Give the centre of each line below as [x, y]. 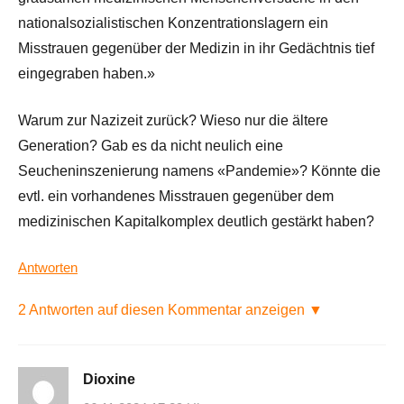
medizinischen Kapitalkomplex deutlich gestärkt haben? [196, 222]
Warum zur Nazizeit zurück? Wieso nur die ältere [173, 121]
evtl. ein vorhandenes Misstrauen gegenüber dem [176, 197]
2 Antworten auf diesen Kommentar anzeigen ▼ [170, 310]
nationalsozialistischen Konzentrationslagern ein [173, 23]
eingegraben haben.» [87, 74]
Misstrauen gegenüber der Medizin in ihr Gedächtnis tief [196, 49]
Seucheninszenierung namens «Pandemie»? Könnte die [199, 171]
